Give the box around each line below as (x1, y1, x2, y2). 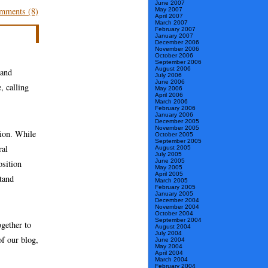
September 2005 (155, 138, 202, 145)
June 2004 (155, 236, 185, 243)
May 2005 (155, 164, 182, 171)
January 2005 (155, 190, 193, 197)
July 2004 (155, 230, 182, 237)
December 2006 (155, 39, 199, 46)
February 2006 (155, 105, 196, 112)
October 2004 (155, 210, 193, 217)
